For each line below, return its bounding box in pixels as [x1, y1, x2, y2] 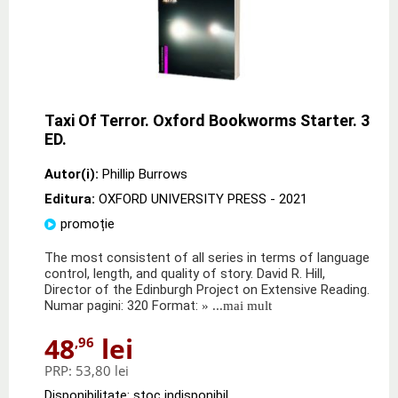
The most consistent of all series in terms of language [44, 249, 370, 266]
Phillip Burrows [102, 165, 187, 182]
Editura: [44, 190, 99, 207]
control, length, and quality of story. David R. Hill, [44, 265, 325, 282]
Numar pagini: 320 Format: [44, 297, 198, 314]
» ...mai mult [198, 298, 272, 313]
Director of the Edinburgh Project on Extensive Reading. [44, 281, 370, 298]
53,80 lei [76, 361, 129, 379]
